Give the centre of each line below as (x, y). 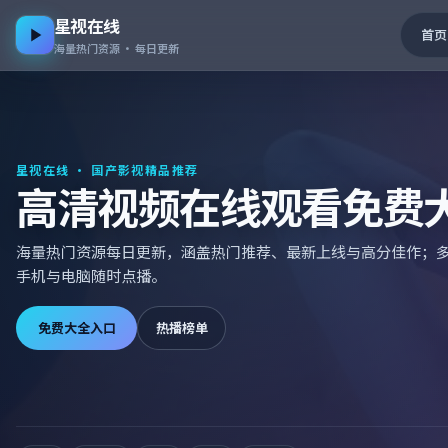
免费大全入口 (76, 328)
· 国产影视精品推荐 (134, 169)
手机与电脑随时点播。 (91, 275)
